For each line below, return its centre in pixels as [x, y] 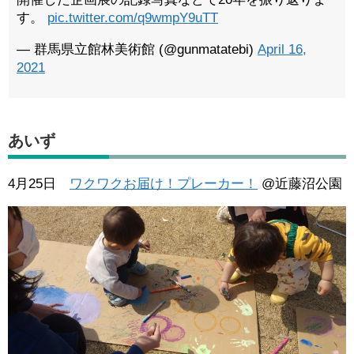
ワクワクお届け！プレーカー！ [164, 184]
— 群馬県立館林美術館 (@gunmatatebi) [137, 50]
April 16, [282, 50]
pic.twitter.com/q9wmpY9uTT [133, 18]
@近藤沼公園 [300, 184]
